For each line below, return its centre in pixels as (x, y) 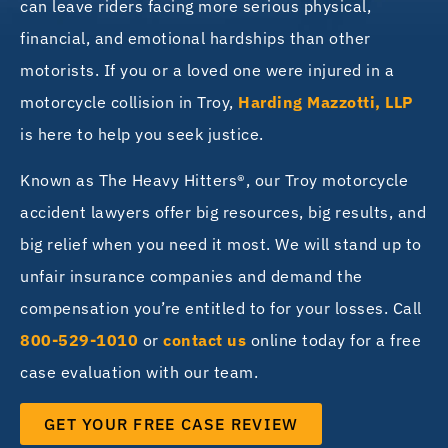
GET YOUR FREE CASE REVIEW (171, 423)
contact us (204, 340)
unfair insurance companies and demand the (191, 276)
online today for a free (333, 340)
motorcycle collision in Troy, (129, 102)
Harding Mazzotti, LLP (326, 102)
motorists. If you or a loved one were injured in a (207, 70)
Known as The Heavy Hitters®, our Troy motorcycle (214, 180)
